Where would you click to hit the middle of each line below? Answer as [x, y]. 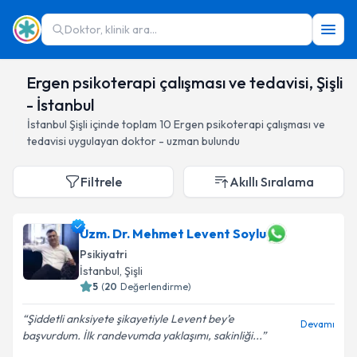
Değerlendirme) [156, 286]
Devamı [318, 324]
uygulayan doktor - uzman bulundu [153, 141]
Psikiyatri [103, 254]
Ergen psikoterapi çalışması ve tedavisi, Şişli [184, 82]
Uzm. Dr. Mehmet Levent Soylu [173, 233]
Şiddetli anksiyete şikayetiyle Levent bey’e [131, 319]
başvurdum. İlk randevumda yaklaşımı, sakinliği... [142, 335]
